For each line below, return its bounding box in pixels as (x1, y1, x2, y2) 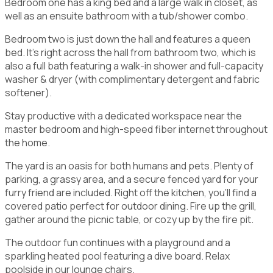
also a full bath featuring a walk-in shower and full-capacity (5, 58, 263, 73)
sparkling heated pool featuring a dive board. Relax (5, 249, 230, 263)
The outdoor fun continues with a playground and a (5, 235, 230, 249)
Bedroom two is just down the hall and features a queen (5, 32, 250, 46)
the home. (5, 135, 50, 149)
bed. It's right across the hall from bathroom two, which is (5, 45, 256, 59)
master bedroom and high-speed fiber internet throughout (5, 122, 268, 136)
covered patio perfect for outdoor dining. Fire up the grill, (5, 199, 257, 213)
